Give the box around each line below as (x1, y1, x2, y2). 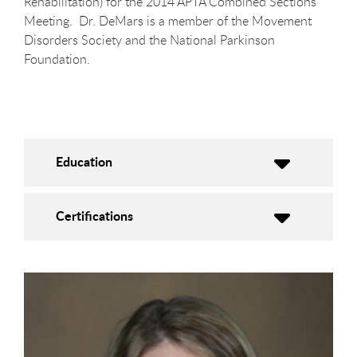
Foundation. (24, 50, 90, 68)
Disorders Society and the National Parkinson (24, 31, 275, 49)
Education (56, 152, 112, 171)
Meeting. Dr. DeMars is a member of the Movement (24, 12, 312, 29)
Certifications (56, 206, 133, 225)
